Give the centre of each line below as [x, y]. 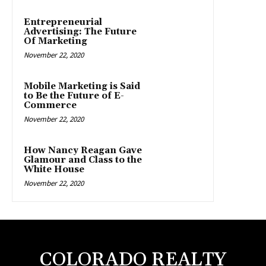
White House [54, 169]
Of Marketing [56, 41]
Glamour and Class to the [83, 160]
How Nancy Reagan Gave [83, 150]
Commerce [50, 105]
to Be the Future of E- [74, 96]
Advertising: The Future [80, 31]
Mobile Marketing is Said [82, 86]
